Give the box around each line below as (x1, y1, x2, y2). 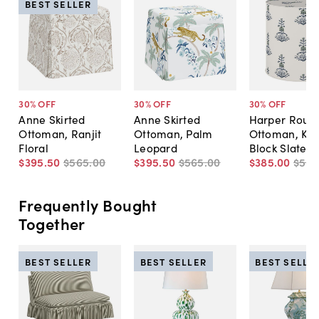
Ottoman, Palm (133, 125, 213, 142)
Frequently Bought (19, 193, 157, 216)
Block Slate (249, 140, 307, 156)
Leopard (133, 140, 177, 156)
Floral (19, 140, 49, 156)
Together (19, 211, 85, 234)
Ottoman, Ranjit (19, 125, 102, 142)
